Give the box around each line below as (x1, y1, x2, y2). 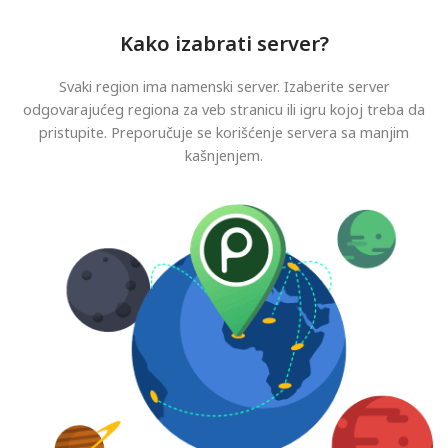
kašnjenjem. (185, 145, 263, 165)
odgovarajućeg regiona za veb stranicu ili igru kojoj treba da (23, 99, 425, 119)
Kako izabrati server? (119, 29, 329, 57)
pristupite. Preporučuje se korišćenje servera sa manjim (39, 122, 409, 142)
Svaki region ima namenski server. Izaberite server (58, 76, 390, 96)
